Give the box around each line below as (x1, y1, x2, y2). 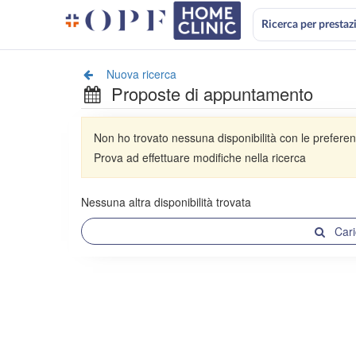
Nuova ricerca (103, 66, 176, 82)
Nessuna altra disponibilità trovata (81, 194, 251, 210)
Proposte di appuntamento (111, 81, 314, 106)
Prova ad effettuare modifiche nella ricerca (94, 149, 306, 165)
